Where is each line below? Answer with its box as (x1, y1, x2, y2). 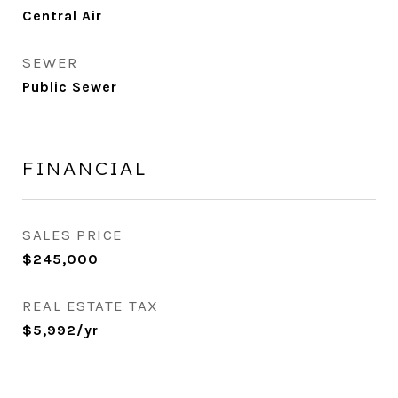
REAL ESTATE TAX (22, 297, 159, 314)
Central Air (22, 7, 102, 24)
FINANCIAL (22, 156, 148, 179)
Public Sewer (22, 78, 117, 95)
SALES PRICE (22, 226, 123, 243)
